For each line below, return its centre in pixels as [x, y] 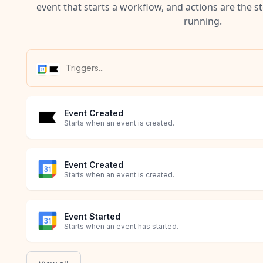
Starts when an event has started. [121, 227]
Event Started [92, 217]
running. [203, 21]
